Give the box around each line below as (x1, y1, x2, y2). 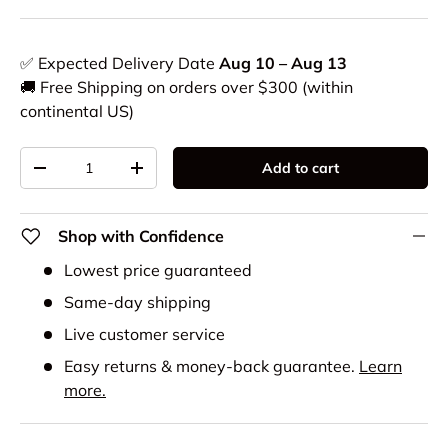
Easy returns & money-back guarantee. (64, 356, 359, 377)
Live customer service (64, 324, 225, 345)
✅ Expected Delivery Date (20, 53, 219, 74)
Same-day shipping (64, 292, 211, 313)
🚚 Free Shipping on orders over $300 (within (20, 77, 353, 98)
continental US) (20, 101, 134, 122)
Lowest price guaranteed (64, 260, 252, 281)
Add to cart (262, 159, 340, 178)
